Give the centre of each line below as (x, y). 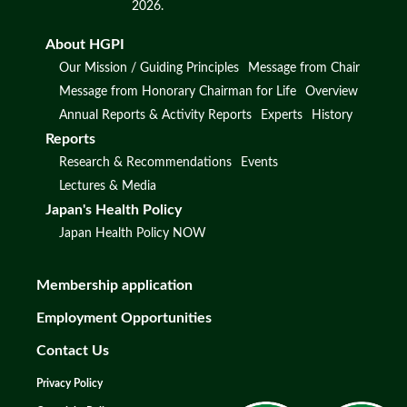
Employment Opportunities (124, 318)
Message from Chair (304, 68)
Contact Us (73, 350)
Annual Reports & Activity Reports (156, 115)
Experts (282, 115)
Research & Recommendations (146, 162)
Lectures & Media (108, 186)
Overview (332, 91)
